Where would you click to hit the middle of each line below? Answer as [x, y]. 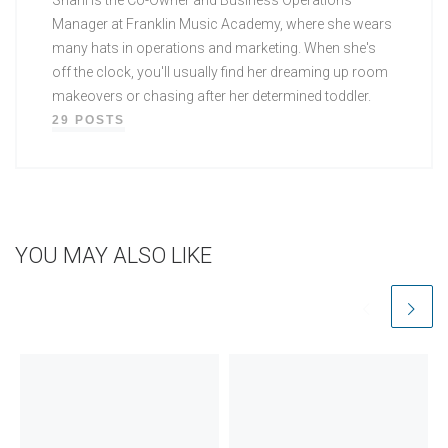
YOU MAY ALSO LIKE [113, 255]
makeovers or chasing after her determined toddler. [212, 95]
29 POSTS [89, 119]
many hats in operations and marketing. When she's [214, 47]
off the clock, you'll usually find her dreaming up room [220, 71]
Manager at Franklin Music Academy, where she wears [222, 23]
